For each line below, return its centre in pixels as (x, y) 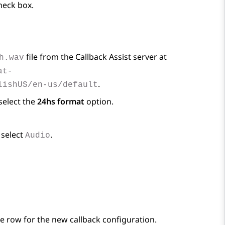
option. (99, 102)
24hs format (61, 102)
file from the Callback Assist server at (95, 57)
